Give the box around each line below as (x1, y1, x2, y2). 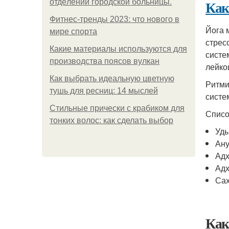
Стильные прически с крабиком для (50, 104, 185, 112)
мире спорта (50, 27, 97, 36)
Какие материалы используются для (50, 44, 187, 53)
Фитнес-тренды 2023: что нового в (50, 15, 179, 24)
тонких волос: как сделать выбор (50, 116, 173, 125)
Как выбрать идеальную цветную (50, 74, 174, 83)
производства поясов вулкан (50, 57, 159, 65)
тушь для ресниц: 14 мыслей (50, 86, 158, 95)
